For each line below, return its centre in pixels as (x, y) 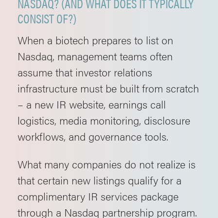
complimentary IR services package (98, 196)
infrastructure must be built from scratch (108, 88)
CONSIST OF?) (47, 18)
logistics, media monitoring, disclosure (104, 120)
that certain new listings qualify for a (100, 180)
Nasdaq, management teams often (95, 56)
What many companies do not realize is (107, 164)
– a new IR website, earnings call (92, 104)
